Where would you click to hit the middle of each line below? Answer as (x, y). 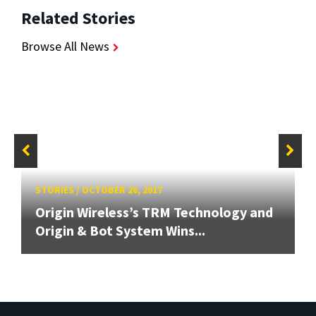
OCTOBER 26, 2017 (122, 189)
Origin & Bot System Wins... (120, 230)
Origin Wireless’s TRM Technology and (154, 212)
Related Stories (78, 18)
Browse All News (65, 46)
